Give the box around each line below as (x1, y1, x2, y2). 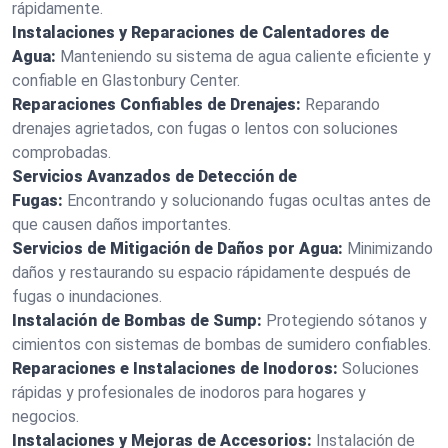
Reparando (305, 95, 380, 114)
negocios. (12, 407, 79, 426)
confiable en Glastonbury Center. (12, 71, 240, 90)
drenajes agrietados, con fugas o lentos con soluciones (12, 119, 398, 138)
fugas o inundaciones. (12, 287, 162, 306)
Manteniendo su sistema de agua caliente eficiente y (60, 47, 431, 66)
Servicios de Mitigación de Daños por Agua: (12, 239, 343, 258)
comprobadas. (12, 143, 111, 162)
